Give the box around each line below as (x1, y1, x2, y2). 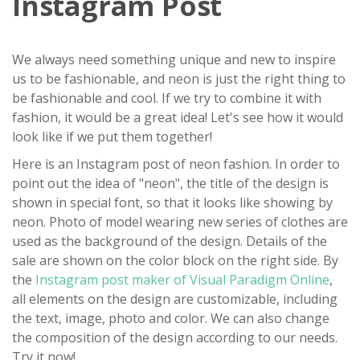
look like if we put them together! (12, 128, 212, 145)
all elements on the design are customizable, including (12, 290, 337, 308)
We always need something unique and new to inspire (12, 51, 336, 68)
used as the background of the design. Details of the (12, 232, 327, 250)
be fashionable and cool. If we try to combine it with (12, 89, 321, 107)
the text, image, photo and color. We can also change (12, 309, 329, 327)
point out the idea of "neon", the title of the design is (12, 174, 329, 192)
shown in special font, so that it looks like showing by (12, 194, 333, 211)
